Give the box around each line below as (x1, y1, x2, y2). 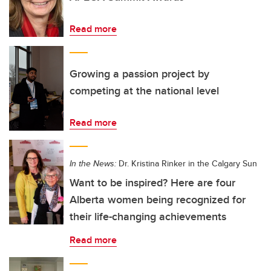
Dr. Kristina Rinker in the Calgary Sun (116, 157, 257, 169)
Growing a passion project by (70, 66, 209, 82)
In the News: (70, 157, 116, 169)
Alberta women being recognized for (70, 192, 246, 207)
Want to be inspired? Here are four (70, 175, 235, 191)
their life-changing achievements (70, 209, 226, 224)
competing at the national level (70, 83, 219, 99)
